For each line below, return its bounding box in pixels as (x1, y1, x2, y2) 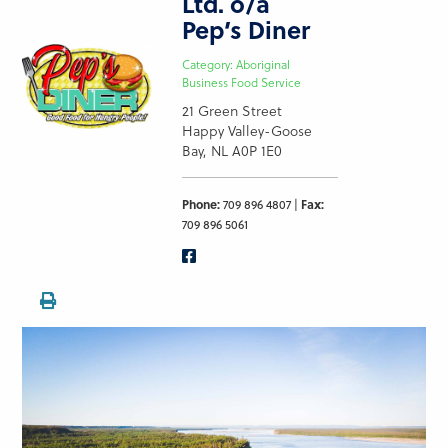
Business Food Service (181, 73, 301, 92)
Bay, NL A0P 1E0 (181, 139, 282, 161)
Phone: (181, 194, 220, 213)
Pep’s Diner (181, 12, 310, 48)
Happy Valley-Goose (181, 119, 312, 141)
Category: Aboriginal (181, 55, 290, 74)
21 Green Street (181, 99, 282, 121)
